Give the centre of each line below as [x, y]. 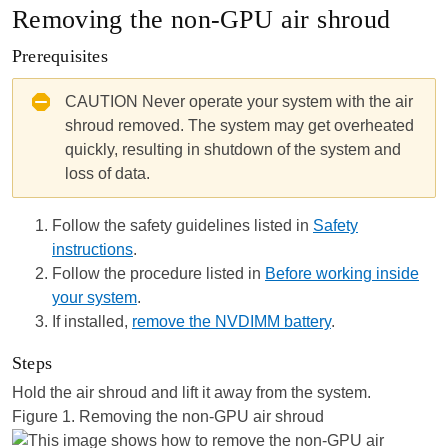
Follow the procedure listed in [158, 273]
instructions [92, 249]
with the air [372, 101]
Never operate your [210, 101]
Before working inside [342, 273]
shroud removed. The [142, 125]
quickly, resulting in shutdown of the [192, 149]
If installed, [92, 321]
